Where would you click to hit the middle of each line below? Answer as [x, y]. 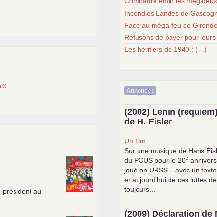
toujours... [140, 189]
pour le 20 [169, 160]
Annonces [141, 90]
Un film [135, 141]
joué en [137, 170]
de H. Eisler [148, 121]
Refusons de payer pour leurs [170, 38]
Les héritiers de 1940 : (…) [166, 50]
